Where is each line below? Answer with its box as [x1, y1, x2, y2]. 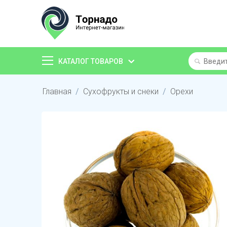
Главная [43, 87, 71, 96]
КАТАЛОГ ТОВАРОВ [58, 57, 123, 65]
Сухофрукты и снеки [83, 87, 159, 96]
